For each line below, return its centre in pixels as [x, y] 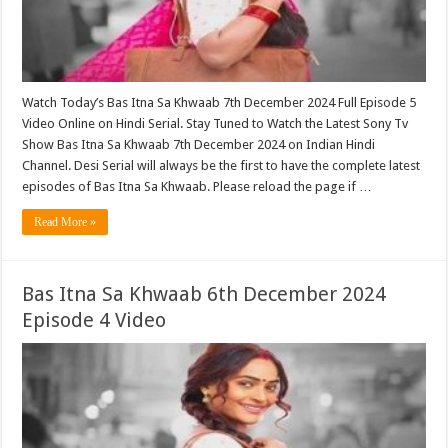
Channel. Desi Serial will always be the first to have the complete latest [221, 166]
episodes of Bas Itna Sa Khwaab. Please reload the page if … [197, 187]
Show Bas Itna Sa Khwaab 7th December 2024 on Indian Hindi [199, 145]
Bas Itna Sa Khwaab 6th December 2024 [204, 294]
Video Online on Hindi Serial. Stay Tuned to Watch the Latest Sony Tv [215, 124]
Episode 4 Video [94, 320]
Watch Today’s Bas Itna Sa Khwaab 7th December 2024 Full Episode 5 [219, 103]
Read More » [65, 222]
